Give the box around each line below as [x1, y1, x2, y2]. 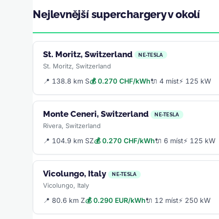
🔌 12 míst [146, 196, 179, 205]
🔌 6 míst [155, 136, 184, 145]
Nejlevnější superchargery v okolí [33, 7, 200, 21]
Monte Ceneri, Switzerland [43, 109, 149, 119]
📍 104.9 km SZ [43, 136, 94, 145]
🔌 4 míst [151, 76, 179, 85]
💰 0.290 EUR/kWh [85, 196, 146, 205]
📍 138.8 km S [43, 76, 90, 85]
